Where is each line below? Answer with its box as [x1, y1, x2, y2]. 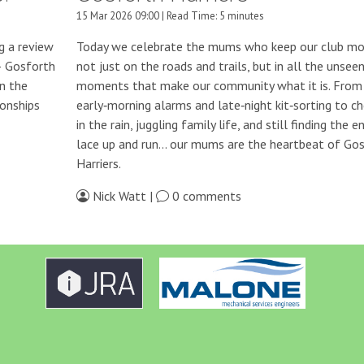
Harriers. [76, 154, 121, 171]
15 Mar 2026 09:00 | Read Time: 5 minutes [76, 8, 264, 23]
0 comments [168, 187, 241, 204]
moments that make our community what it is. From [76, 76, 362, 93]
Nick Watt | [89, 187, 156, 204]
